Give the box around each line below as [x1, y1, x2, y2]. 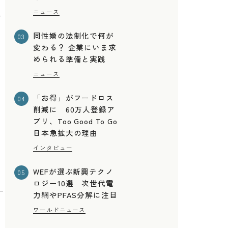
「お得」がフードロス [33, 92, 114, 103]
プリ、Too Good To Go [33, 116, 118, 127]
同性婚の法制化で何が [33, 30, 114, 41]
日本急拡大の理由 [33, 127, 98, 138]
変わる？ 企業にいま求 [33, 42, 117, 53]
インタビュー [33, 144, 73, 152]
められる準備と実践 [33, 53, 106, 65]
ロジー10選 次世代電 [33, 177, 114, 188]
